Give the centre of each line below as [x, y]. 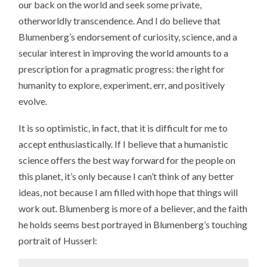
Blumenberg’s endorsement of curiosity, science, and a [128, 37]
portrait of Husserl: [58, 240]
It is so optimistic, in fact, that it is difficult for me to [123, 128]
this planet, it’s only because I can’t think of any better [127, 176]
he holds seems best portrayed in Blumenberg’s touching [133, 224]
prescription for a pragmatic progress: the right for [122, 69]
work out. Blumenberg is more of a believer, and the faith [133, 208]
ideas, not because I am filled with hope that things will [128, 192]
